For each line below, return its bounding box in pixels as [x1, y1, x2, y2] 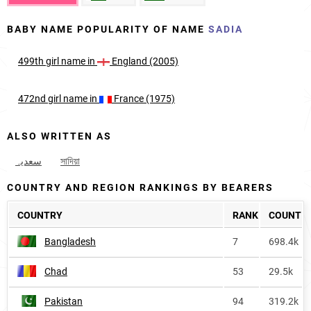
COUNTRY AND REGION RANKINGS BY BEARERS [7, 182, 274, 193]
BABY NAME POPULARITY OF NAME [7, 24, 208, 35]
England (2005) [110, 56, 178, 67]
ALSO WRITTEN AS [7, 131, 112, 142]
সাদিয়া [60, 155, 80, 167]
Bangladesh [44, 236, 96, 247]
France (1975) [112, 93, 175, 104]
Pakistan [44, 296, 83, 307]
